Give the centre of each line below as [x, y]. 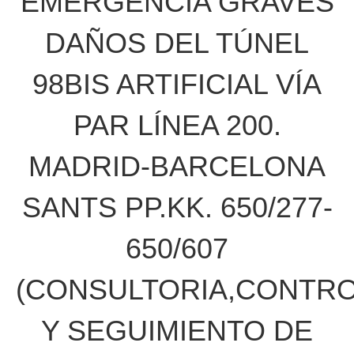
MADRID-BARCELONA [177, 166]
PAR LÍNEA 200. [177, 125]
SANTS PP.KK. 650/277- [177, 207]
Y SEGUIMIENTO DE [177, 331]
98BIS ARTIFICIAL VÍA [177, 84]
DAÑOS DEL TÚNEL [177, 43]
